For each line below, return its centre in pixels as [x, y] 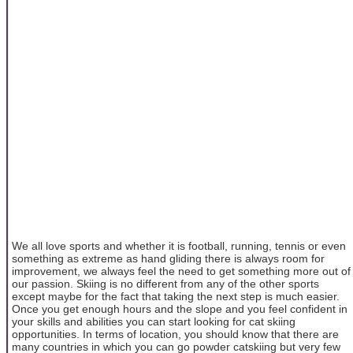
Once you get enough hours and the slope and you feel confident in [180, 308]
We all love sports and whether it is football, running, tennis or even [179, 245]
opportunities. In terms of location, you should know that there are [175, 334]
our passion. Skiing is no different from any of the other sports [165, 283]
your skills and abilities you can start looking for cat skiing [154, 321]
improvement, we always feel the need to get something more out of [181, 271]
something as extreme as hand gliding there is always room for [168, 258]
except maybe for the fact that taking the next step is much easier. [176, 296]
